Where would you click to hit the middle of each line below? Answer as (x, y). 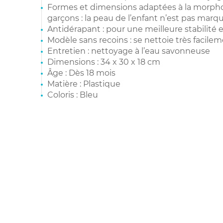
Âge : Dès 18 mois (81, 73)
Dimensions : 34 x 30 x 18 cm (104, 62)
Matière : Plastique (84, 84)
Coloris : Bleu (73, 95)
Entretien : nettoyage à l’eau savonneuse (129, 51)
